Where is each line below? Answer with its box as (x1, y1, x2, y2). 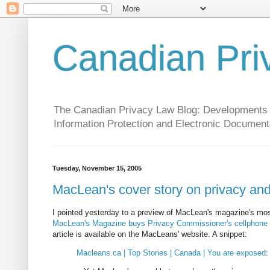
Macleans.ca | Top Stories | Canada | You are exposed (77, 248, 266, 258)
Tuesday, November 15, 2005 (52, 165, 142, 172)
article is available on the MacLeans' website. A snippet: (52, 230, 247, 239)
